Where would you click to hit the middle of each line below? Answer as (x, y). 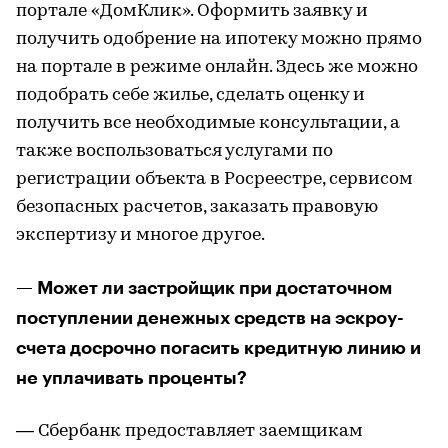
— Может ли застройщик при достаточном (204, 288)
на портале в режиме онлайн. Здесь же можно (217, 67)
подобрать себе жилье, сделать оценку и (190, 95)
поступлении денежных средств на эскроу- (210, 318)
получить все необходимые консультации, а (208, 123)
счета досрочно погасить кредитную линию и (218, 348)
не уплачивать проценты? (131, 378)
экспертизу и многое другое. (140, 235)
